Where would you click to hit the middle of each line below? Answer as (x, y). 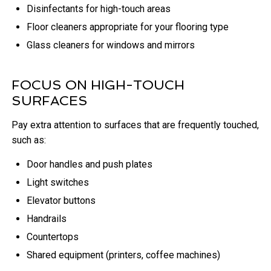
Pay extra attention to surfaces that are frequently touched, (135, 125)
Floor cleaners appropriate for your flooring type (128, 27)
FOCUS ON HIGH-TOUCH (98, 85)
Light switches (58, 183)
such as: (29, 140)
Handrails (47, 219)
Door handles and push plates (90, 165)
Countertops (53, 237)
